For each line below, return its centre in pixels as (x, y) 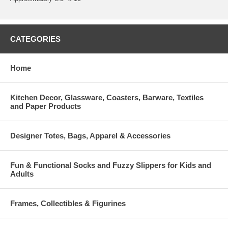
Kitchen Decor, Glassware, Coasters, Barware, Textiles (107, 97)
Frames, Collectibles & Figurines (68, 203)
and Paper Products (46, 106)
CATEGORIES (35, 39)
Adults (22, 174)
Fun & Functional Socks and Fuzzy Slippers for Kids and (111, 165)
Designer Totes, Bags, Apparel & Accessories (90, 135)
